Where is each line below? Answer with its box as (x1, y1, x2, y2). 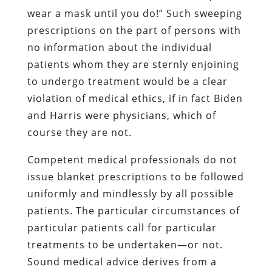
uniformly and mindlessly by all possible (27, 186, 234, 200)
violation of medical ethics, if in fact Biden (27, 91, 243, 105)
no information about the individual (27, 40, 212, 54)
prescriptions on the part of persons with (27, 23, 241, 37)
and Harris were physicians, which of (27, 108, 216, 122)
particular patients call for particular (27, 220, 217, 234)
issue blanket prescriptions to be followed (27, 169, 244, 183)
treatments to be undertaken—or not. (27, 237, 223, 251)
